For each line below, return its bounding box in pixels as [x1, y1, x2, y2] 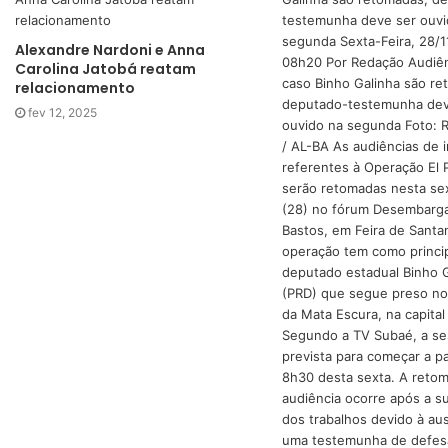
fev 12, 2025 [28, 105, 97, 121]
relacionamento [15, 78, 135, 99]
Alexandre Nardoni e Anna [15, 40, 205, 61]
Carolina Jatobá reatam [15, 59, 196, 80]
